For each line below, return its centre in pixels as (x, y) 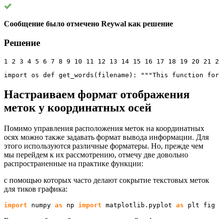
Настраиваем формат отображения (97, 95)
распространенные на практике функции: (74, 164)
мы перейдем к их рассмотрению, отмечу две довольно (96, 155)
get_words (74, 75)
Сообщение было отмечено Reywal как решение (88, 24)
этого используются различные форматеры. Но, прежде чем (104, 146)
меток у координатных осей (78, 108)
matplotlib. (125, 205)
